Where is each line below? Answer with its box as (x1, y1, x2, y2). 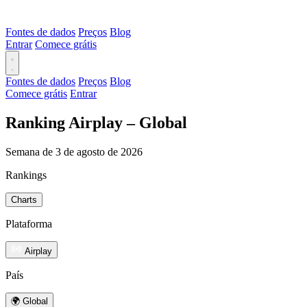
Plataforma (5, 217, 52, 230)
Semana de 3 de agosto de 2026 (5, 145, 143, 158)
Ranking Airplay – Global (5, 113, 187, 132)
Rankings (5, 169, 47, 181)
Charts (11, 194, 37, 205)
